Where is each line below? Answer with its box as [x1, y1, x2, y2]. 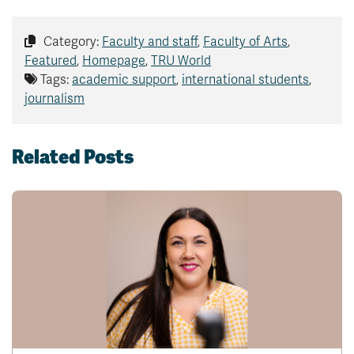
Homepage [82, 53, 145, 70]
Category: [40, 34, 102, 51]
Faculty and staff [102, 34, 198, 51]
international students [182, 72, 309, 88]
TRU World [151, 53, 211, 70]
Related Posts [12, 145, 134, 170]
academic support [72, 72, 176, 88]
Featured [24, 53, 77, 70]
